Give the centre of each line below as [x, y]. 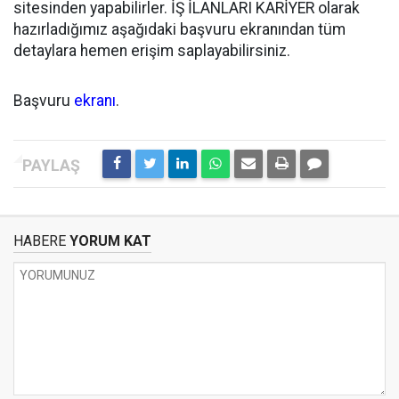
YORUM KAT [109, 241]
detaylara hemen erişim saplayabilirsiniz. [152, 51]
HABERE [40, 241]
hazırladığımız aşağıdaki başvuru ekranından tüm [179, 30]
